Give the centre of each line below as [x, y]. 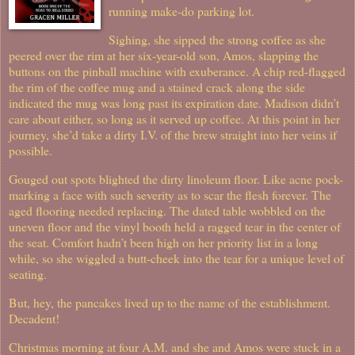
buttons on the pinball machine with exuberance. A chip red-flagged [177, 71]
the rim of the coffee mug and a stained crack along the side [157, 87]
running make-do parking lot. [181, 11]
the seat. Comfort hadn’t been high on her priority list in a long [163, 242]
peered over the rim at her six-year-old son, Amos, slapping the [164, 55]
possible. [31, 151]
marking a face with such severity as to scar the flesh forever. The [170, 194]
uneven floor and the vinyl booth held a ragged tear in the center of [175, 226]
